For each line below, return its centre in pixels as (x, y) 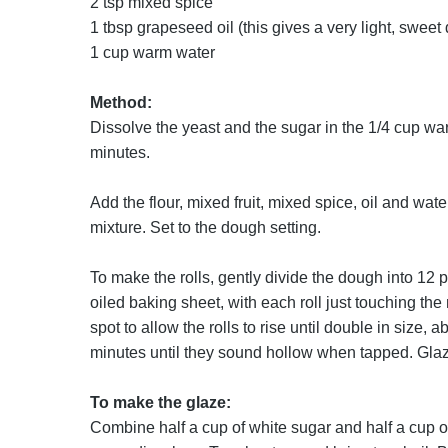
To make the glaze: (160, 402)
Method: (120, 102)
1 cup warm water (152, 52)
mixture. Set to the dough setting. (205, 227)
